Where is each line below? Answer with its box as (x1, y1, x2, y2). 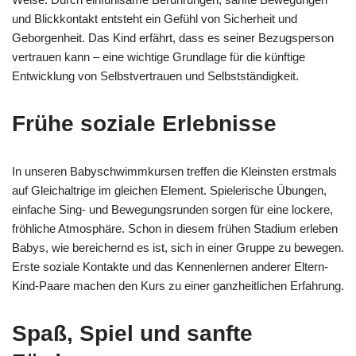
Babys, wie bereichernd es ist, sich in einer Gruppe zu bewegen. (12, 241, 344, 254)
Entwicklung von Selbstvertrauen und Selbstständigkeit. (12, 69, 299, 83)
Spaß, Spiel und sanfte (12, 321, 253, 346)
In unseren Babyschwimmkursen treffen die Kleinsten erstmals (12, 164, 337, 178)
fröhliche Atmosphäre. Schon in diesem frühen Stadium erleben (12, 222, 338, 235)
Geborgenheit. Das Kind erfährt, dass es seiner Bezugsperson (12, 31, 334, 44)
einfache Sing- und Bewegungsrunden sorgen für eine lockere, (12, 203, 333, 216)
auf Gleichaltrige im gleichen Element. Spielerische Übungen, (12, 184, 327, 197)
